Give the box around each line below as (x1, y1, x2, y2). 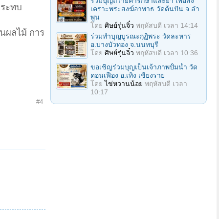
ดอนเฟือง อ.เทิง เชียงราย (90, 71, 165, 79)
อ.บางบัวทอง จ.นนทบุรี (90, 41, 158, 48)
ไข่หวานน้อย (105, 80, 143, 88)
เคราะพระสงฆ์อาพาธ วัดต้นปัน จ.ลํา (90, 5, 199, 13)
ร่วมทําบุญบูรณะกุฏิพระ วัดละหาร (90, 32, 191, 40)
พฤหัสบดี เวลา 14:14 (136, 22, 198, 29)
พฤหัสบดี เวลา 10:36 (136, 49, 198, 57)
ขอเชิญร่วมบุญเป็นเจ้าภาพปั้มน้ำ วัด (90, 63, 197, 71)
